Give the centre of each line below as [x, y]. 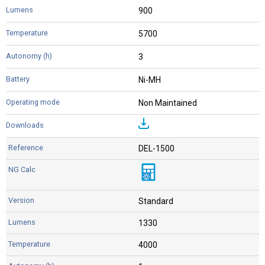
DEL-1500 [156, 149]
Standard [156, 201]
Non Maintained [168, 103]
